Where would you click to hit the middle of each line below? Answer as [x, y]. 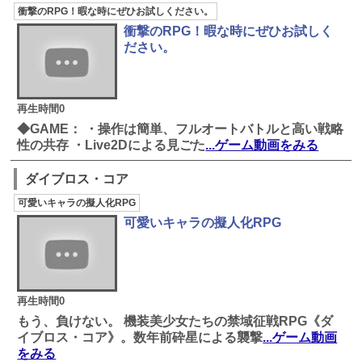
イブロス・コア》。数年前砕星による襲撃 [140, 337]
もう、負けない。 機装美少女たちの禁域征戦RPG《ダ [175, 321]
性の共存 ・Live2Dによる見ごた [112, 145]
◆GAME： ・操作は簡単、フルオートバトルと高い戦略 [181, 129]
